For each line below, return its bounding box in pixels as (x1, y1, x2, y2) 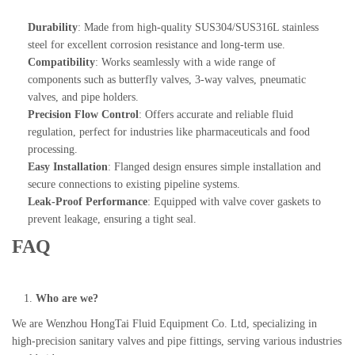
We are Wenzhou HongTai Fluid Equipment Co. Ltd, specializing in (12, 318, 317, 330)
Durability (28, 21, 78, 33)
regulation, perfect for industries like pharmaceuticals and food (28, 126, 310, 138)
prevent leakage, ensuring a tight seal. (28, 213, 197, 225)
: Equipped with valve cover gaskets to (147, 196, 321, 208)
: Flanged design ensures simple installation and (108, 161, 321, 173)
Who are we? (36, 292, 98, 304)
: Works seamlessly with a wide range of (95, 56, 276, 68)
